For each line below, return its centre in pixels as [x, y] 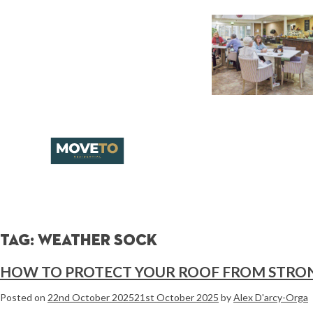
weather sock [97, 241]
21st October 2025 [176, 298]
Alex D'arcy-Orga [271, 298]
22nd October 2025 [91, 298]
